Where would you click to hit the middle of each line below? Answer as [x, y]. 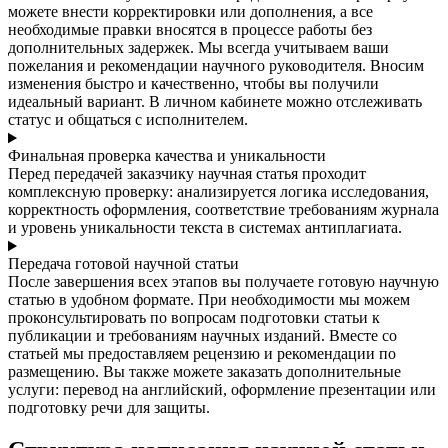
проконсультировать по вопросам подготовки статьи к [194, 318]
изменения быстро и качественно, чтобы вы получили [193, 84]
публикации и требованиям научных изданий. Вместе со [202, 336]
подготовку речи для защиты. [109, 408]
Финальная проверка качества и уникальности [167, 156]
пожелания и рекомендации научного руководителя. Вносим [216, 66]
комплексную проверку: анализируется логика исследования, [218, 192]
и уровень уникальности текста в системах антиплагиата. [205, 228]
